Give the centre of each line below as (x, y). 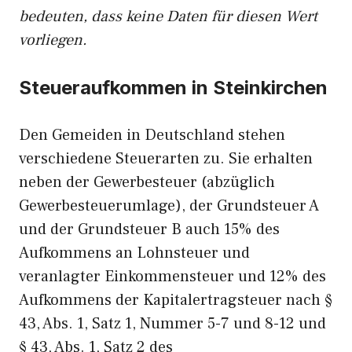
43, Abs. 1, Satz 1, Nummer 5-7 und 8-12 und (172, 324)
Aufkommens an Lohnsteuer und (134, 253)
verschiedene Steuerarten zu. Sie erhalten (166, 159)
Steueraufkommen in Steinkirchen (173, 88)
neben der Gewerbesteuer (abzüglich (147, 182)
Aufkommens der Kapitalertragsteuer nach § (176, 300)
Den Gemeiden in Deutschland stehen (152, 135)
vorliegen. (53, 40)
